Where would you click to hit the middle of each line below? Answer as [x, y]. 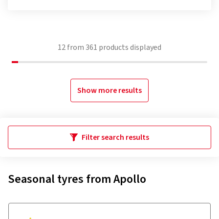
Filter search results [115, 137]
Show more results [109, 90]
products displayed [129, 47]
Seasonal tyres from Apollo [77, 179]
